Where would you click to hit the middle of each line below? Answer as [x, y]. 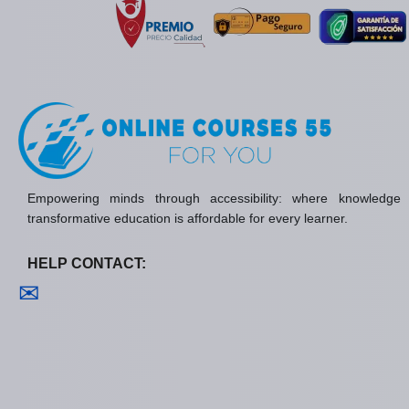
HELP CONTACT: [87, 263]
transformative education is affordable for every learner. [188, 218]
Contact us [100, 292]
